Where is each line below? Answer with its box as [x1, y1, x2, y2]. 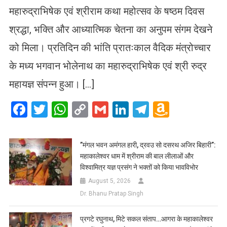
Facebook [27, 100, 95, 120]
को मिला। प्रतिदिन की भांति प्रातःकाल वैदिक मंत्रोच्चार [9, 42, 211, 54]
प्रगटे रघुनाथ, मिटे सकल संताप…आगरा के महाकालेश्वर [80, 215, 213, 223]
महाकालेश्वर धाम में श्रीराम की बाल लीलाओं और [80, 152, 194, 161]
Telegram [149, 100, 215, 120]
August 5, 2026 [88, 177, 131, 185]
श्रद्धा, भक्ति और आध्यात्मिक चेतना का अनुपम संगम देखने [9, 23, 213, 36]
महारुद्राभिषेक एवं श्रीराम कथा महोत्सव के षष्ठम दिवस [9, 5, 205, 18]
